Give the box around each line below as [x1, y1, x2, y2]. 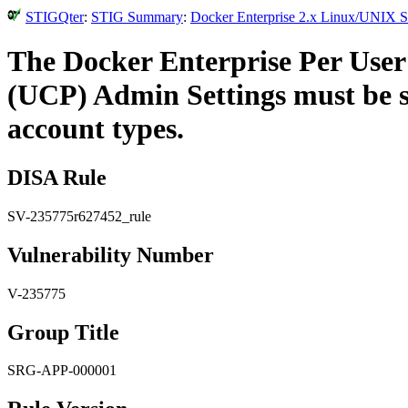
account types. [7, 112, 184, 146]
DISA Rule [7, 165, 107, 189]
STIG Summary [91, 9, 183, 25]
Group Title [7, 320, 119, 344]
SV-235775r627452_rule [7, 208, 151, 224]
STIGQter [25, 9, 84, 25]
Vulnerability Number [7, 242, 214, 267]
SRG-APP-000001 [7, 362, 117, 379]
